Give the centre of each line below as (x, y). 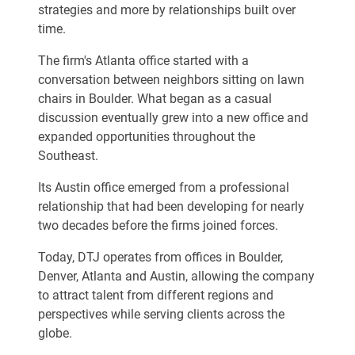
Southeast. (68, 156)
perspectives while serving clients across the (161, 314)
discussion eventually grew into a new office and (173, 118)
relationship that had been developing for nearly (171, 206)
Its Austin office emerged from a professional (164, 187)
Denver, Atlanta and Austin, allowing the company (176, 276)
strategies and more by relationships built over (167, 10)
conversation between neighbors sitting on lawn (171, 80)
